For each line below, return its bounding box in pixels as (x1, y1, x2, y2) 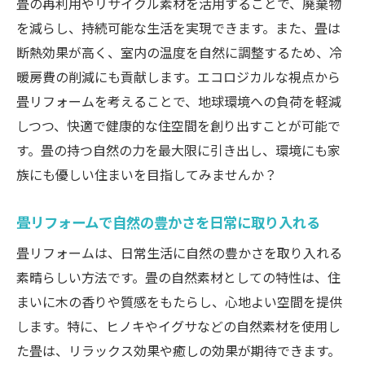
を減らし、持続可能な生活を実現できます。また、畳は (16, 18, 341, 38)
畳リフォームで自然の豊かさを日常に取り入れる (16, 211, 320, 233)
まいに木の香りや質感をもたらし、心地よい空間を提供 (16, 292, 342, 312)
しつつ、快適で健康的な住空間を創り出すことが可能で (16, 116, 341, 136)
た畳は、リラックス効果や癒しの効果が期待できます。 (16, 341, 341, 361)
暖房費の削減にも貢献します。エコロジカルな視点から (16, 67, 341, 87)
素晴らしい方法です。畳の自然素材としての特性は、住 (16, 267, 341, 288)
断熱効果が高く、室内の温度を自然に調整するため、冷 (16, 42, 342, 63)
